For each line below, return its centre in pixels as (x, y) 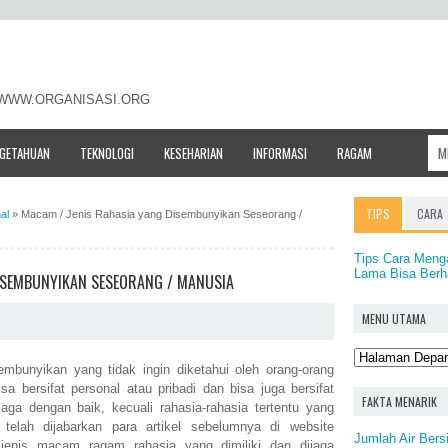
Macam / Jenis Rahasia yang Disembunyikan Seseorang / (161, 213)
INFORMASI (280, 152)
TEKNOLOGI (107, 152)
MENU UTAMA (394, 318)
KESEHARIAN (193, 152)
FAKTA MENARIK (399, 401)
